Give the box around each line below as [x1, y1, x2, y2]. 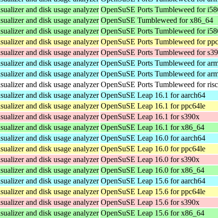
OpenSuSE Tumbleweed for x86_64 [101, 16, 213, 24]
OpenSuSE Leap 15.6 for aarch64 [101, 176, 205, 185]
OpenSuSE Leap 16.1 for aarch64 [101, 91, 205, 99]
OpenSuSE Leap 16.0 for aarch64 [101, 133, 205, 142]
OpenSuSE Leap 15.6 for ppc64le [101, 187, 205, 196]
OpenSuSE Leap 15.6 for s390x [101, 198, 200, 206]
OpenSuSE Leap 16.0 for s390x [101, 155, 200, 163]
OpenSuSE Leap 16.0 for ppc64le [101, 144, 205, 153]
